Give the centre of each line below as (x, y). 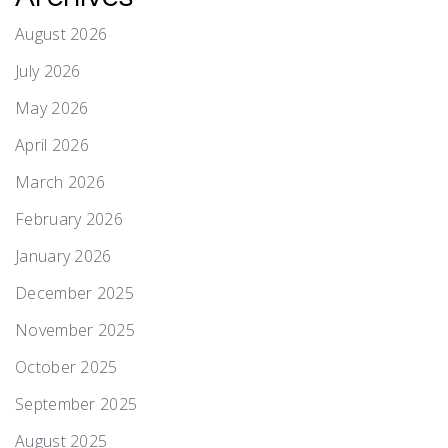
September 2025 (76, 403)
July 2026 (48, 70)
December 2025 (74, 292)
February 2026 (69, 218)
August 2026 (61, 33)
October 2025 (66, 366)
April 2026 (52, 144)
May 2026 (52, 107)
